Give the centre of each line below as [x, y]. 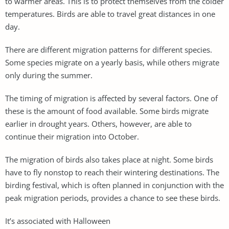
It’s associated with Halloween [58, 221]
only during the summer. [49, 75]
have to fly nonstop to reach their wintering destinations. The [112, 172]
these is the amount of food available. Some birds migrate [107, 111]
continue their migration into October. [72, 136]
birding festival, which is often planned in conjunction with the [114, 185]
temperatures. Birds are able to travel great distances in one [110, 14]
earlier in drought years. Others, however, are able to [98, 123]
